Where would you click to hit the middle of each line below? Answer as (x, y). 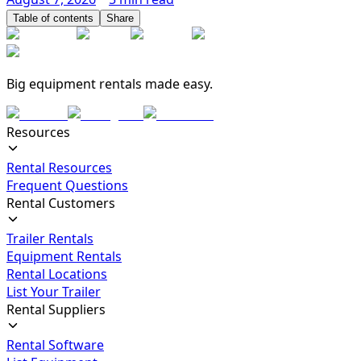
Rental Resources (59, 168)
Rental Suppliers (56, 310)
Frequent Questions (67, 186)
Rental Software (55, 345)
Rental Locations (57, 274)
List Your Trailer (54, 292)
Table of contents (53, 19)
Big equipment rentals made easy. (110, 84)
